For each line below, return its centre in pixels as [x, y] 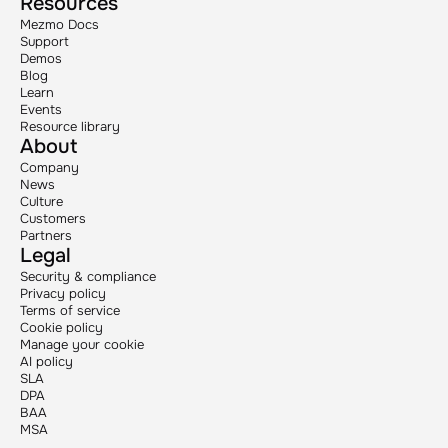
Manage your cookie [82, 345]
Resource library [70, 127]
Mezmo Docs [59, 25]
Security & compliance [88, 277]
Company [49, 168]
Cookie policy [61, 328]
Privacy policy [63, 294]
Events [41, 110]
